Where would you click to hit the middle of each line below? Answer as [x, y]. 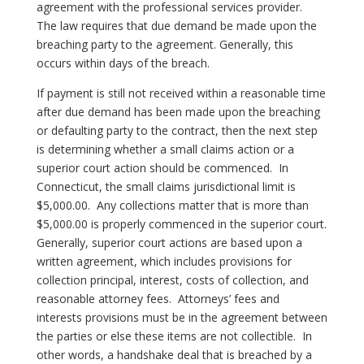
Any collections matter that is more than [202, 205]
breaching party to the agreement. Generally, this [165, 44]
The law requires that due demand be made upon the [176, 25]
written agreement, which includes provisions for [164, 261]
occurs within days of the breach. [123, 63]
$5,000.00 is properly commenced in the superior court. [181, 223]
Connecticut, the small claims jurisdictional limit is [166, 186]
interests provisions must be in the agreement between [182, 317]
